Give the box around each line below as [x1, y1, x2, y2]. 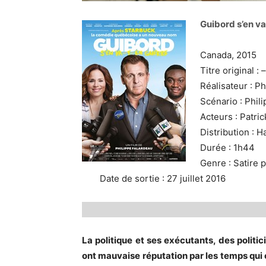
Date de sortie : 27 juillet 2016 [100, 173, 226, 184]
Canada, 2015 [200, 49, 256, 61]
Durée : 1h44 [200, 142, 255, 153]
